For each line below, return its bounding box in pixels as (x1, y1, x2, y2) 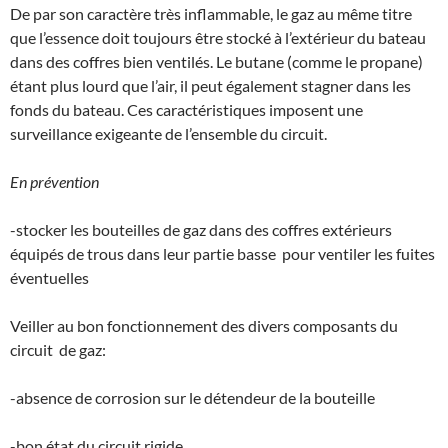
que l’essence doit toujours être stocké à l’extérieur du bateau (10, 28, 426, 48)
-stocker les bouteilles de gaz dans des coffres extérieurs (10, 220, 392, 240)
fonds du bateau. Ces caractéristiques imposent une (10, 100, 363, 120)
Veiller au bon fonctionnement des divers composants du (10, 316, 398, 336)
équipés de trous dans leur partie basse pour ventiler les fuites (10, 244, 435, 264)
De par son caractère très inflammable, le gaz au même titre (10, 4, 412, 24)
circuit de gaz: (10, 340, 106, 360)
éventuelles (10, 268, 89, 288)
